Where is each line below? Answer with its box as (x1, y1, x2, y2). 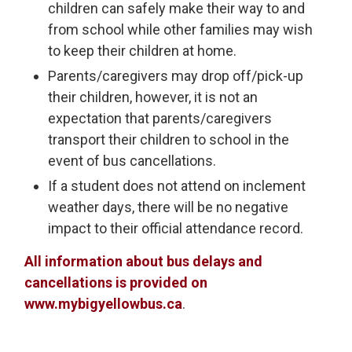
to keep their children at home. (48, 42, 237, 59)
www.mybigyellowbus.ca (24, 295, 183, 312)
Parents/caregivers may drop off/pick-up (48, 68, 304, 84)
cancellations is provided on (24, 274, 208, 291)
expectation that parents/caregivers (48, 110, 273, 126)
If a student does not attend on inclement (48, 178, 306, 194)
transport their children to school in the (48, 131, 290, 148)
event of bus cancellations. (48, 152, 217, 169)
